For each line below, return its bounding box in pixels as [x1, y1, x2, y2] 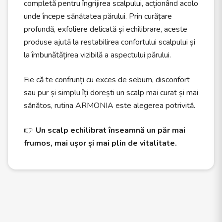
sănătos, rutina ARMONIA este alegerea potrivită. [24, 100, 195, 111]
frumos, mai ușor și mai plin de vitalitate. [24, 138, 177, 149]
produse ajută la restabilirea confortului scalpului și [24, 37, 195, 48]
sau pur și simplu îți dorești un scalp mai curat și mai [24, 87, 198, 98]
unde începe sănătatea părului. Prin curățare [24, 11, 172, 22]
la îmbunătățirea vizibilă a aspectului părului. [24, 50, 171, 60]
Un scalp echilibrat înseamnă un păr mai [36, 125, 185, 136]
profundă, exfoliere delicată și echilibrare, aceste [24, 24, 187, 35]
